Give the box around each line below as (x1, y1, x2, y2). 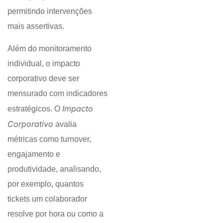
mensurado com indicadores (7, 89, 108, 98)
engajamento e (7, 149, 60, 158)
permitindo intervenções (7, 7, 92, 16)
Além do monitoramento (7, 44, 92, 53)
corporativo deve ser (7, 74, 79, 83)
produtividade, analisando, (7, 164, 101, 173)
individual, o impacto (7, 59, 80, 68)
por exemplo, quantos (7, 179, 84, 188)
